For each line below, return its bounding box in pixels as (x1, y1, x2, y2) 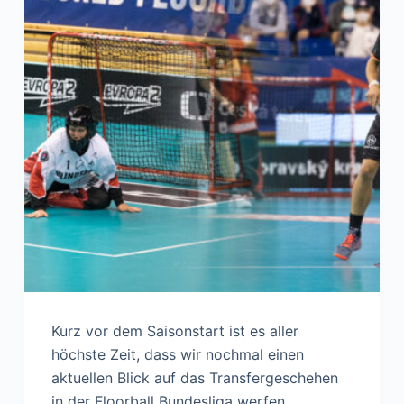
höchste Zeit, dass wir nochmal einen (50, 344, 304, 363)
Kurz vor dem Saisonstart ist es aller (50, 321, 298, 340)
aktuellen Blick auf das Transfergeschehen (50, 368, 338, 387)
